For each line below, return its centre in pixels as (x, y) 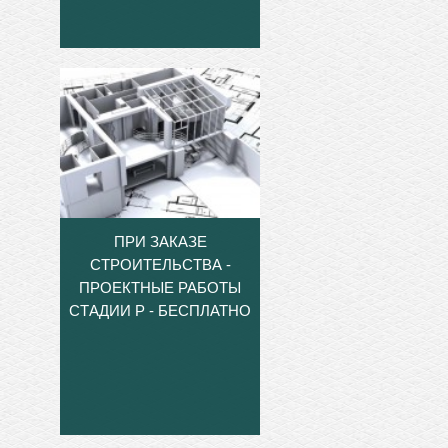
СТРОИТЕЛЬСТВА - (160, 265)
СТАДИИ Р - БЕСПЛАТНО (160, 311)
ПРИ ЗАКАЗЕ (160, 242)
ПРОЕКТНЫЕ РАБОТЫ (160, 288)
